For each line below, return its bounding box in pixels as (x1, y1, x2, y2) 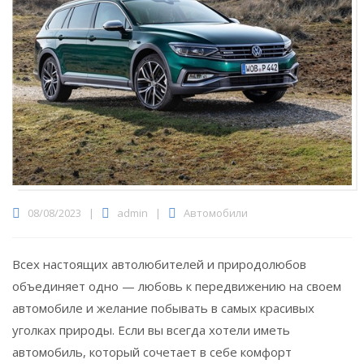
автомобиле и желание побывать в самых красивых (12, 299, 314, 316)
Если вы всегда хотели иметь (115, 321, 290, 338)
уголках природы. (12, 321, 115, 338)
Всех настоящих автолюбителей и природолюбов (12, 255, 306, 272)
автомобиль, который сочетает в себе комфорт (12, 343, 292, 360)
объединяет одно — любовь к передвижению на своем (12, 277, 341, 294)
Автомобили (184, 205, 248, 220)
